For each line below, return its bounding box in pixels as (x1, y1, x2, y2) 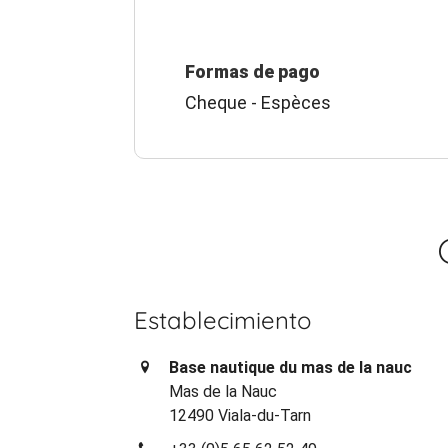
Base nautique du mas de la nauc (169, 357, 413, 377)
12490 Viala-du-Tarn (169, 405, 312, 425)
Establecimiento (134, 304, 313, 335)
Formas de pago (185, 60, 321, 82)
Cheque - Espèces (185, 91, 332, 113)
